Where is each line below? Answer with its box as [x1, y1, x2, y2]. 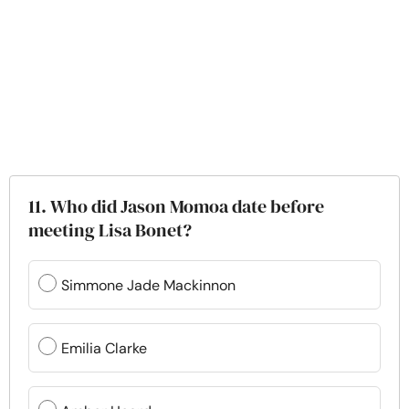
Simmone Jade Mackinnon [61, 275, 236, 295]
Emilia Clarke [61, 338, 147, 358]
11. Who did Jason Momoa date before [28, 194, 324, 219]
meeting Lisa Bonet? [28, 217, 192, 243]
